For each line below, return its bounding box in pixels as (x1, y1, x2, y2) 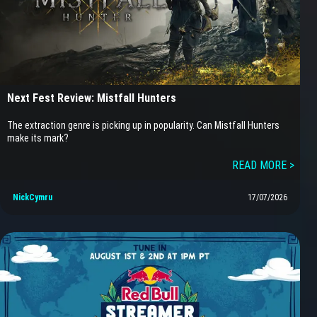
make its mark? (7, 132, 69, 144)
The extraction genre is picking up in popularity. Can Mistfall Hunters (7, 120, 279, 132)
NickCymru (13, 192, 52, 203)
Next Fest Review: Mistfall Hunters (7, 91, 176, 105)
